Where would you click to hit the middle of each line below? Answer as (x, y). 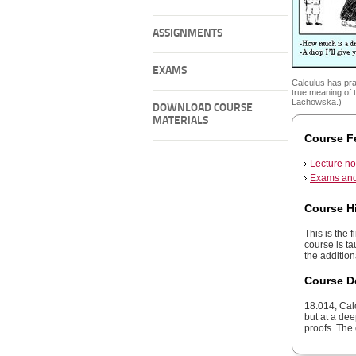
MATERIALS (180, 121)
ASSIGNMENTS (188, 34)
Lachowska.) (317, 102)
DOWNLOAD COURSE (203, 108)
